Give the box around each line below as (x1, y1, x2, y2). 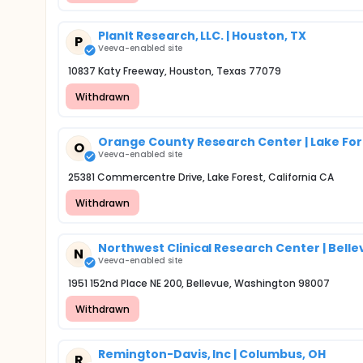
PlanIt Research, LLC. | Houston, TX (98, 28, 306, 44)
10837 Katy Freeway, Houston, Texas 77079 (68, 64, 281, 78)
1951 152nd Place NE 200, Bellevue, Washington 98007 (68, 276, 330, 290)
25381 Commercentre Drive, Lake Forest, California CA (68, 170, 334, 184)
